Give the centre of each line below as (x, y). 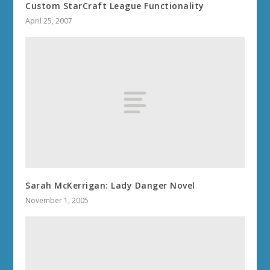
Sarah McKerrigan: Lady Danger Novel (110, 185)
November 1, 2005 (57, 200)
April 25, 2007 (49, 20)
